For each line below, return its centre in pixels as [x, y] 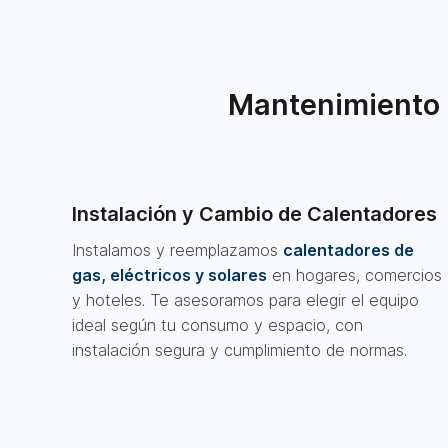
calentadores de [348, 250]
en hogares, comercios [354, 275]
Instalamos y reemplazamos [177, 250]
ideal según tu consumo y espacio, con [217, 325]
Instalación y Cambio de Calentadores [254, 214]
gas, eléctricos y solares [169, 275]
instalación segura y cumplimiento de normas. [239, 350]
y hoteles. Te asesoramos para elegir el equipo [245, 300]
